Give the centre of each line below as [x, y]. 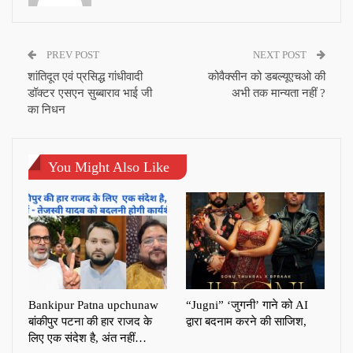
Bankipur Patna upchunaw [93, 305]
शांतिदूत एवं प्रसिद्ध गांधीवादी [85, 76]
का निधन [46, 109]
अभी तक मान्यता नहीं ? [279, 93]
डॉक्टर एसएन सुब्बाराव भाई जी [90, 93]
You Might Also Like [109, 167]
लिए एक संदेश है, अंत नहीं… [87, 338]
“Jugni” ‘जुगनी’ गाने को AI [247, 305]
